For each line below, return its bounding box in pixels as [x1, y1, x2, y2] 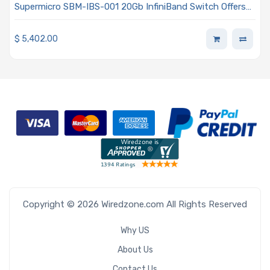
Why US [121, 225, 149, 236]
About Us [117, 244, 153, 255]
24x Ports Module [14, 14, 88, 25]
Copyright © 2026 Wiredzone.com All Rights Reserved [23, 198, 247, 210]
